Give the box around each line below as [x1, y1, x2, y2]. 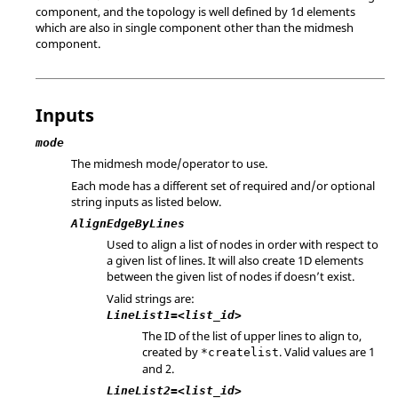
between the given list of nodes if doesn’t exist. [107, 268, 354, 284]
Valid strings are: [107, 290, 195, 306]
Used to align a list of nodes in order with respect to [107, 236, 378, 252]
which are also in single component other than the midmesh [36, 20, 354, 36]
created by [142, 343, 201, 360]
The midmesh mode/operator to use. [71, 155, 267, 171]
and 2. [142, 360, 174, 377]
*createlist [201, 345, 279, 359]
